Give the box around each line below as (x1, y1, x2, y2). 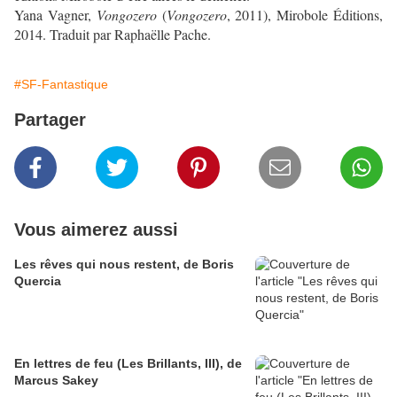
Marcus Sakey (14, 373, 98, 388)
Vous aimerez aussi (14, 220, 178, 240)
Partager (14, 110, 86, 130)
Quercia (14, 274, 61, 289)
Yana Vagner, (14, 5, 97, 25)
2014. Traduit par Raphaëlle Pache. (14, 25, 211, 44)
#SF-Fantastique (14, 77, 108, 92)
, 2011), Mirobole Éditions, (226, 5, 384, 25)
